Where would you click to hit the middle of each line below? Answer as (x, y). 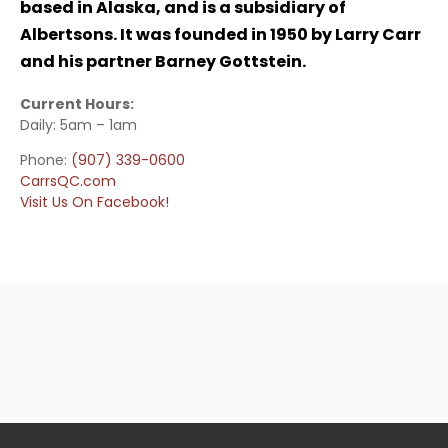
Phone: (45, 160)
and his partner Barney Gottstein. (163, 62)
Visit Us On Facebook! (94, 202)
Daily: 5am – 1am (78, 125)
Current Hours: (77, 104)
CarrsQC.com (68, 181)
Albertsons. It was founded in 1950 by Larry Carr (220, 35)
